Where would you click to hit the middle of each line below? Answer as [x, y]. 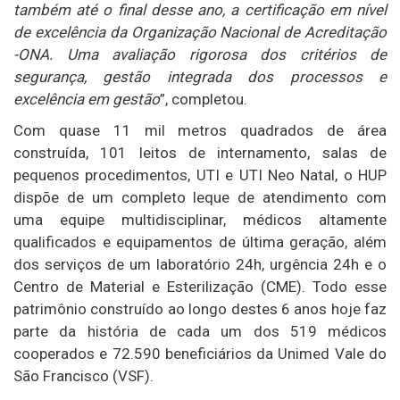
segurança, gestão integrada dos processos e [200, 77]
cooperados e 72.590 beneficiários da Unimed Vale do [200, 354]
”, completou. [204, 100]
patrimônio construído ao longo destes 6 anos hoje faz [200, 309]
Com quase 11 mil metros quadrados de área [200, 131]
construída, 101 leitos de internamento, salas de [200, 153]
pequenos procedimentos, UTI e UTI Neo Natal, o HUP [200, 175]
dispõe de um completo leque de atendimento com [200, 198]
